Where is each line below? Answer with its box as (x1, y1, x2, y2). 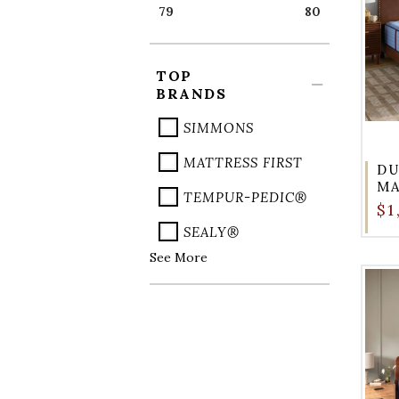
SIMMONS (183, 118, 254, 136)
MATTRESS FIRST (183, 153, 303, 171)
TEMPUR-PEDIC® (183, 188, 307, 206)
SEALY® (183, 223, 240, 240)
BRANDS (156, 84, 226, 102)
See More (150, 248, 208, 265)
